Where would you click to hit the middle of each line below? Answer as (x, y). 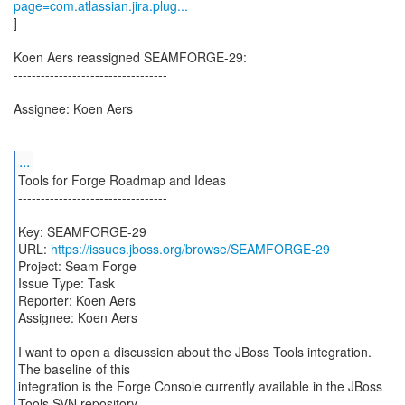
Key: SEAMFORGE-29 (82, 231)
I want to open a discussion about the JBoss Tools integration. (194, 352)
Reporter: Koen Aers (76, 300)
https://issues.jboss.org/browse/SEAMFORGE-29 (190, 249)
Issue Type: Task (66, 283)
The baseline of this (74, 369)
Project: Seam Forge (77, 266)
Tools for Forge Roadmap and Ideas (122, 180)
